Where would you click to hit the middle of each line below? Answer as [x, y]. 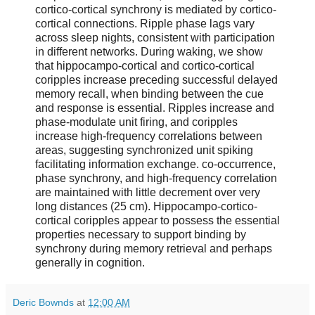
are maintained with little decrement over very [148, 193]
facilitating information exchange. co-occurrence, [155, 165]
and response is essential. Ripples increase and [155, 108]
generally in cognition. [90, 263]
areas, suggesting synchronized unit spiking [144, 150]
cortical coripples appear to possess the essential [157, 221]
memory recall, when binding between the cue [149, 94]
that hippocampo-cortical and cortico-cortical [145, 66]
